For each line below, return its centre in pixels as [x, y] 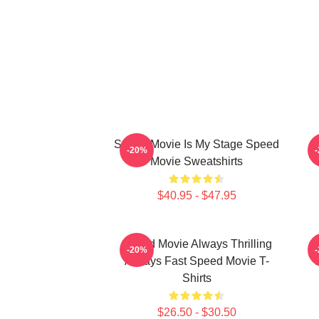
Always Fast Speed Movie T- [197, 261]
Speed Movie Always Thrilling [197, 244]
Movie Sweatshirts [197, 161]
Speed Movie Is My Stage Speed [197, 144]
